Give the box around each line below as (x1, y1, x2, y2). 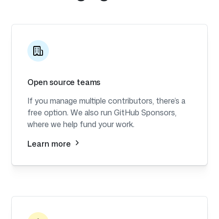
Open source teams (27, 77, 101, 88)
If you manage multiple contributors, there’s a (27, 95, 185, 107)
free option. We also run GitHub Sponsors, (27, 107, 176, 118)
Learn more (27, 138, 73, 150)
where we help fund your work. (27, 119, 134, 130)
